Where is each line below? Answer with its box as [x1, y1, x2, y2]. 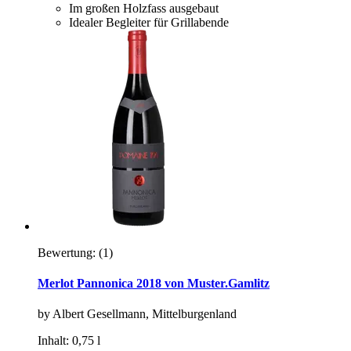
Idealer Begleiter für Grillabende [69, 15, 229, 29]
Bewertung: [38, 245, 96, 259]
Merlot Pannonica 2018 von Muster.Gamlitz [38, 276, 270, 290]
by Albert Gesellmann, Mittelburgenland [38, 307, 237, 321]
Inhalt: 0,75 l [38, 334, 100, 348]
